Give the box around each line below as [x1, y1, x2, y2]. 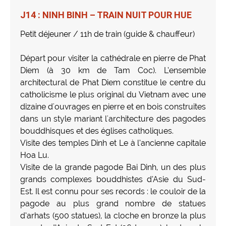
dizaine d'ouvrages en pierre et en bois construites [20, 101, 206, 111]
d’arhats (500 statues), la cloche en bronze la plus [20, 210, 206, 220]
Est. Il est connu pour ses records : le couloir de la [20, 186, 206, 196]
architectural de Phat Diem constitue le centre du [20, 77, 206, 87]
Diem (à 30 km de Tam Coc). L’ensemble [20, 65, 206, 75]
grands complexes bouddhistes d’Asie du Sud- [20, 174, 206, 184]
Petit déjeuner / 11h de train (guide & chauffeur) [20, 29, 195, 39]
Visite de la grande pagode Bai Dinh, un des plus [20, 162, 206, 172]
